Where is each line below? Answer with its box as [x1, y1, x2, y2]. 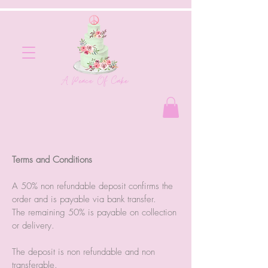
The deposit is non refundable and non [12, 245, 155, 258]
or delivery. [12, 219, 54, 232]
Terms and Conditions [12, 153, 92, 166]
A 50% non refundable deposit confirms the [12, 179, 173, 192]
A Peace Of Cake [61, 73, 129, 89]
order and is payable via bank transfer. [12, 193, 156, 205]
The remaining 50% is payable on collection [12, 206, 176, 218]
